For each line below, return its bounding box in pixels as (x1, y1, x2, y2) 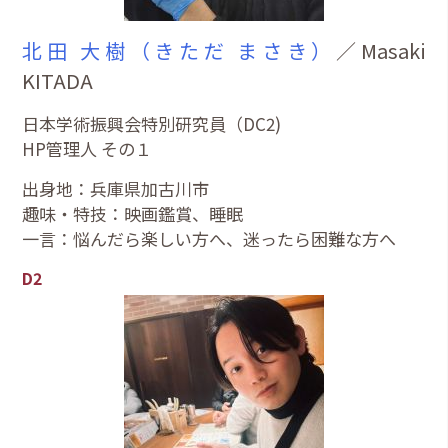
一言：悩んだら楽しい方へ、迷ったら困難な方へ (22, 225, 397, 251)
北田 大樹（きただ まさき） (22, 35, 336, 65)
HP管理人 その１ (22, 135, 153, 161)
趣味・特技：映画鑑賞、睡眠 (22, 200, 244, 226)
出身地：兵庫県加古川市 (22, 175, 210, 201)
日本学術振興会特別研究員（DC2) (22, 110, 282, 136)
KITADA (22, 65, 94, 95)
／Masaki (335, 35, 426, 65)
